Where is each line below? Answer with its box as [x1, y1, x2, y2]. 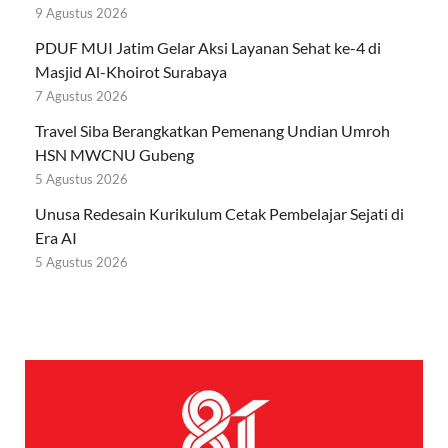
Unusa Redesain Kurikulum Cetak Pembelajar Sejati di [35, 204, 404, 224]
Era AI [35, 228, 77, 248]
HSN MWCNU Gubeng [35, 145, 194, 165]
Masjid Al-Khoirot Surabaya [35, 62, 227, 82]
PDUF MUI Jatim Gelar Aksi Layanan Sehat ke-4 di [35, 38, 381, 58]
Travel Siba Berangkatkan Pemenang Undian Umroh [35, 121, 390, 141]
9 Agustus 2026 [35, 5, 128, 22]
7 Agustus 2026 [35, 88, 128, 105]
